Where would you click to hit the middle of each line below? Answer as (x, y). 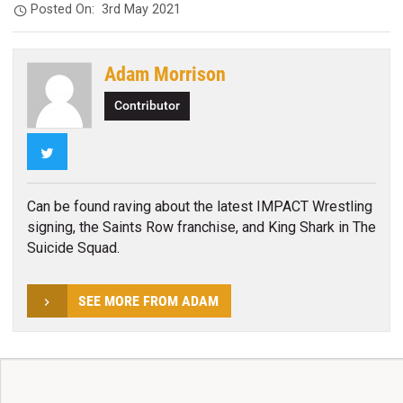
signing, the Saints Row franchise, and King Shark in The (201, 228)
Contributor (148, 106)
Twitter (76, 150)
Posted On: (67, 10)
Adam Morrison (166, 74)
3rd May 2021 (142, 10)
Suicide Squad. (73, 248)
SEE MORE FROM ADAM (148, 301)
